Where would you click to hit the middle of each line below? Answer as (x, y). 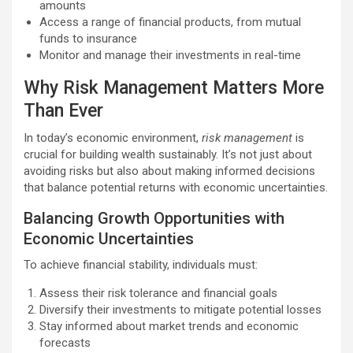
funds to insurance (88, 38)
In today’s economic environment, (113, 137)
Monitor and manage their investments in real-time (170, 55)
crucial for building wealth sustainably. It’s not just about (168, 154)
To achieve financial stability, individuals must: (141, 264)
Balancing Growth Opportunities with (154, 218)
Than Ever (63, 110)
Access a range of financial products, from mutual (170, 22)
